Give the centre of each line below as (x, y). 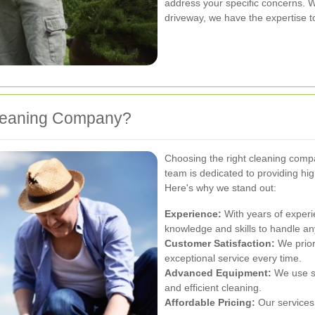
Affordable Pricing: (210, 302)
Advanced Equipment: (218, 272)
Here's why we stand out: (220, 187)
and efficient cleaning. (213, 287)
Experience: (193, 213)
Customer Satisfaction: (220, 243)
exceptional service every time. (233, 258)
